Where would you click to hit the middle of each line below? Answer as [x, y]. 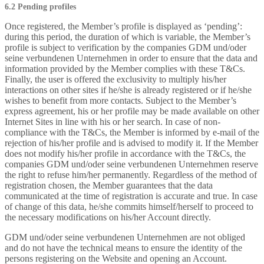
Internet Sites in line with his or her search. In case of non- [113, 122]
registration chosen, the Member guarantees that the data [109, 185]
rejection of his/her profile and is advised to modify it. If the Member [131, 143]
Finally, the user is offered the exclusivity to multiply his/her [115, 79]
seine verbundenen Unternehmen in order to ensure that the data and [131, 58]
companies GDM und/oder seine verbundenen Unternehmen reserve [131, 164]
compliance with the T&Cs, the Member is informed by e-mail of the [132, 132]
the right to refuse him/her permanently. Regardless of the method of [131, 175]
